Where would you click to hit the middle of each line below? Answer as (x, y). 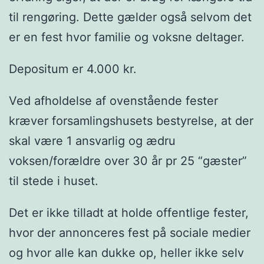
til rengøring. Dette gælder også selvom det (130, 17)
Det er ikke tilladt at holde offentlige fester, (129, 212)
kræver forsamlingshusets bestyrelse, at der (131, 121)
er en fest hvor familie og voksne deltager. (127, 37)
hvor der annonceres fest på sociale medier (130, 232)
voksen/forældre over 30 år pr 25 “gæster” (128, 161)
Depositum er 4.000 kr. (73, 69)
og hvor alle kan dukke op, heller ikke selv (126, 253)
